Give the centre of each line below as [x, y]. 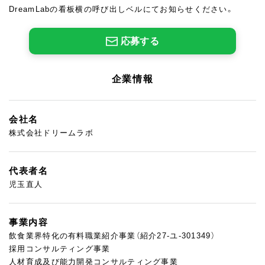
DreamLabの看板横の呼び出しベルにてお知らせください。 [122, 9]
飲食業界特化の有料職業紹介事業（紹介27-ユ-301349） [112, 236]
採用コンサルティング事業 [60, 249]
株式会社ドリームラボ [51, 133]
